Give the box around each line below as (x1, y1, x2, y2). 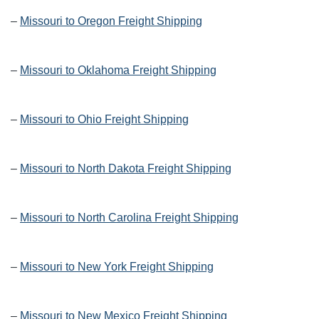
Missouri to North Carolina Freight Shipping (20, 211, 239, 224)
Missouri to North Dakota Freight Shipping (20, 162, 231, 175)
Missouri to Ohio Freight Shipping (20, 113, 189, 126)
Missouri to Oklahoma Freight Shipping (20, 64, 216, 77)
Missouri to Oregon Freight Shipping (20, 15, 202, 28)
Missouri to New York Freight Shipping (20, 261, 214, 273)
